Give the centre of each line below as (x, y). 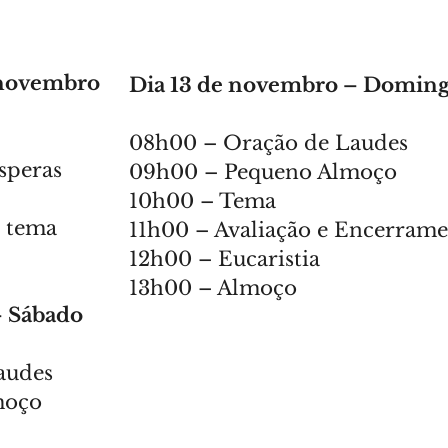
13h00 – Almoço (213, 288)
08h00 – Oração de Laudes (268, 143)
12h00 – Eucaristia (227, 259)
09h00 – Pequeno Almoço (263, 172)
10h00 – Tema (202, 201)
